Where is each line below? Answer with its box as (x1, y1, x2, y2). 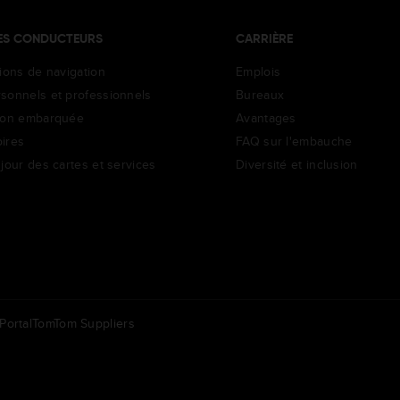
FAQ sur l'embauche (236, 131, 353, 150)
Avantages (236, 108, 296, 127)
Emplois (236, 62, 281, 80)
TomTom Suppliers (32, 313, 135, 332)
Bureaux (236, 85, 285, 104)
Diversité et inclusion (236, 154, 358, 173)
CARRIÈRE (236, 32, 293, 46)
